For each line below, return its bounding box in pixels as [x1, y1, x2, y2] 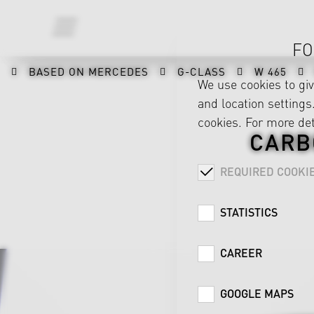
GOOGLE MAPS [220, 285, 294, 301]
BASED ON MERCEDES [29, 64, 149, 78]
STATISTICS [220, 204, 278, 220]
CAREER [220, 245, 262, 261]
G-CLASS [177, 64, 226, 78]
